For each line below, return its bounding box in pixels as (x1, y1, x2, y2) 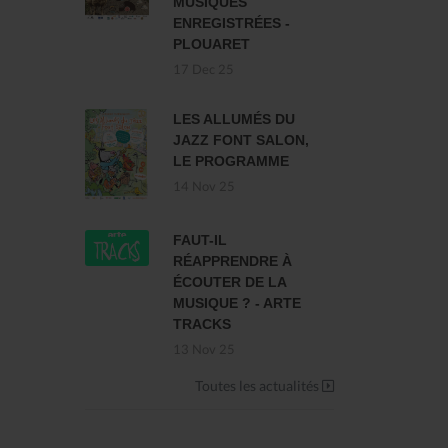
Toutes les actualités (195, 377, 322, 395)
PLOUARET (173, 36, 250, 52)
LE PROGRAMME (173, 153, 289, 169)
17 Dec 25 (173, 62, 234, 77)
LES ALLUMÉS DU (173, 111, 295, 127)
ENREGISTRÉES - (173, 15, 290, 31)
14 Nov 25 (173, 179, 235, 194)
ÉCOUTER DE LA (173, 274, 286, 291)
